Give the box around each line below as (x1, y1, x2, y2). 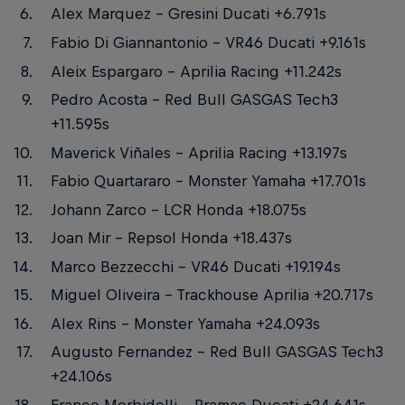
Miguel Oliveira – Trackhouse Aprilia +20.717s (50, 286, 373, 305)
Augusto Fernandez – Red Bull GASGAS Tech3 (50, 343, 383, 362)
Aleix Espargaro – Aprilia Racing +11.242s (50, 61, 342, 80)
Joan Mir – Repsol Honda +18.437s (50, 229, 292, 248)
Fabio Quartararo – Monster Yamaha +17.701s (50, 172, 366, 191)
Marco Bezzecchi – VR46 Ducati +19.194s (50, 257, 341, 276)
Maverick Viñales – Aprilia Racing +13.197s (50, 143, 347, 162)
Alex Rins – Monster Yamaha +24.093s (50, 314, 320, 333)
